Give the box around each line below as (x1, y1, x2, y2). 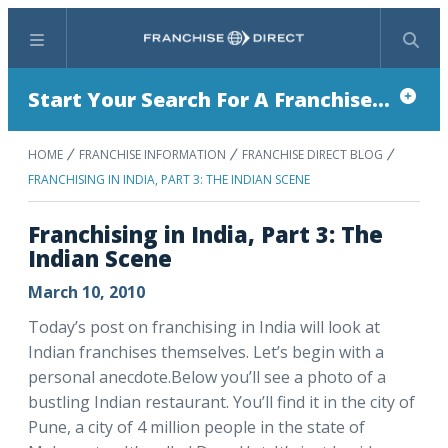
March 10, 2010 (28, 281, 145, 303)
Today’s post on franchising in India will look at (28, 316, 380, 338)
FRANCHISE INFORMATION (79, 146, 226, 163)
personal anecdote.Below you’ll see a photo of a (28, 366, 386, 388)
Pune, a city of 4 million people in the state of (28, 416, 365, 438)
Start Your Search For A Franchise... (28, 86, 390, 113)
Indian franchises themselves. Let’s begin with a (28, 341, 384, 363)
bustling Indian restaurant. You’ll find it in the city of (28, 391, 415, 413)
